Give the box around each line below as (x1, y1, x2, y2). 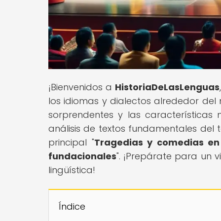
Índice (59, 200, 85, 213)
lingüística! (48, 163, 95, 176)
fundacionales (48, 149, 116, 162)
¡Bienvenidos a (48, 80, 115, 93)
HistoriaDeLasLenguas (115, 80, 220, 93)
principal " (48, 136, 94, 148)
